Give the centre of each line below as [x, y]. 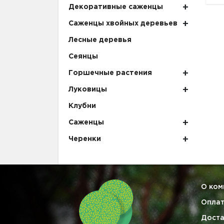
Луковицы [88, 90]
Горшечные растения [110, 73]
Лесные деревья [100, 40]
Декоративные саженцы [116, 7]
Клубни [82, 106]
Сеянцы [83, 57]
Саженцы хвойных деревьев [123, 24]
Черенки [85, 139]
